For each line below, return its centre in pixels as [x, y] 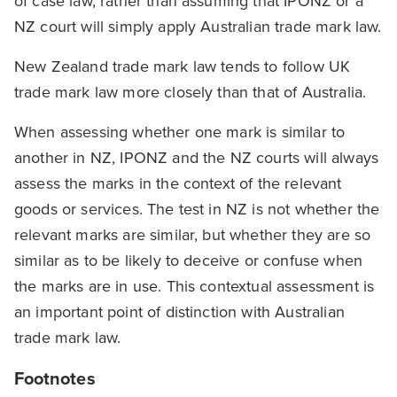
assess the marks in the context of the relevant [178, 183]
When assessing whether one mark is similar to [180, 132]
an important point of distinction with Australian [179, 312]
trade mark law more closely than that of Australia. [191, 92]
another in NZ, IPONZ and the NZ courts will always [197, 158]
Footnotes [55, 378]
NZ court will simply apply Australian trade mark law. [198, 27]
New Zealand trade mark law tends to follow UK [183, 66]
